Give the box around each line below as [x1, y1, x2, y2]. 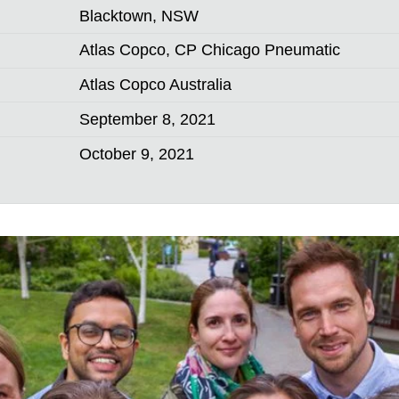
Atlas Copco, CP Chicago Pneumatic [79, 41, 341, 60]
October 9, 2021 [79, 144, 195, 163]
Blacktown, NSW [79, 6, 199, 25]
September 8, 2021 [79, 110, 216, 128]
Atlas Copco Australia [79, 76, 232, 94]
